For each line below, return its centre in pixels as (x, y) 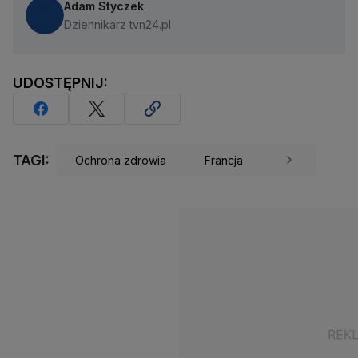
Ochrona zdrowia (121, 160)
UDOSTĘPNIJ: (60, 83)
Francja (224, 160)
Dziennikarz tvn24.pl (117, 25)
